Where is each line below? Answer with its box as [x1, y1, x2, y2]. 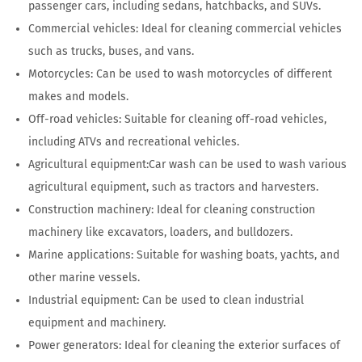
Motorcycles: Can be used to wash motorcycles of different [28, 67, 332, 82]
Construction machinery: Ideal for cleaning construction [28, 203, 315, 217]
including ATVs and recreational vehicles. [28, 135, 239, 149]
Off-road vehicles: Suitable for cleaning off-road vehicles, [28, 112, 326, 127]
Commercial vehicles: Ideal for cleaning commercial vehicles [28, 22, 342, 36]
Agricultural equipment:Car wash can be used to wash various [28, 158, 347, 172]
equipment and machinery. [28, 316, 166, 330]
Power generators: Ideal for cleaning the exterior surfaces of [28, 339, 340, 353]
